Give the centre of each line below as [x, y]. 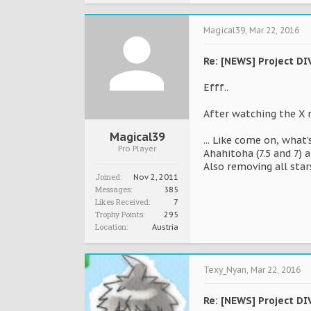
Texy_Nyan [225, 270]
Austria [165, 227]
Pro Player [137, 149]
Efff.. [216, 87]
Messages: [114, 189]
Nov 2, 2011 [156, 177]
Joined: [108, 177]
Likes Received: [123, 202]
